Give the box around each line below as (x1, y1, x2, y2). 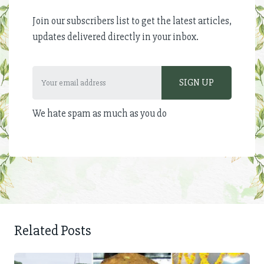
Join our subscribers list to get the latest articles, (32, 14, 232, 27)
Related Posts (14, 222, 91, 239)
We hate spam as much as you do (32, 107, 167, 120)
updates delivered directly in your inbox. (32, 30, 199, 43)
